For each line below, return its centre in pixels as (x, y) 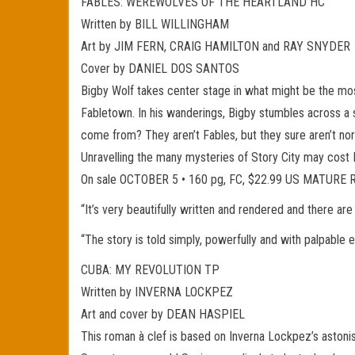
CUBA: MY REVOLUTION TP (150, 270)
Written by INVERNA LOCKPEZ (157, 292)
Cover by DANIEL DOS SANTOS (160, 69)
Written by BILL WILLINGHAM (155, 24)
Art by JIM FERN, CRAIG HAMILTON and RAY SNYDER (216, 46)
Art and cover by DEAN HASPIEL (163, 314)
